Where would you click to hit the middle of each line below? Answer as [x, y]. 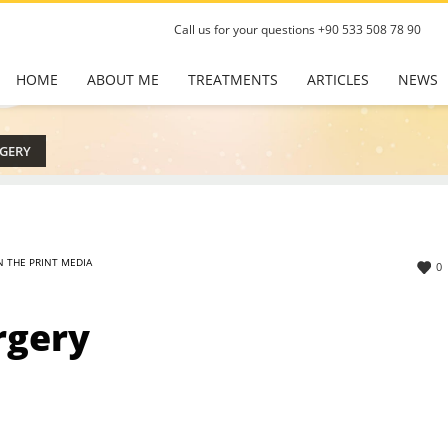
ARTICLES [338, 79]
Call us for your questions [246, 29]
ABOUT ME [123, 79]
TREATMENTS [233, 79]
